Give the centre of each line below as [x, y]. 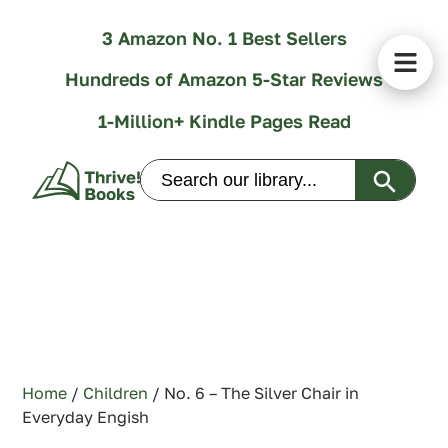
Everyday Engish [86, 417]
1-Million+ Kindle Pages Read [224, 120]
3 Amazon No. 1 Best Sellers [224, 38]
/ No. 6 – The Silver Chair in [254, 393]
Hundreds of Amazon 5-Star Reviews [224, 79]
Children [116, 393]
